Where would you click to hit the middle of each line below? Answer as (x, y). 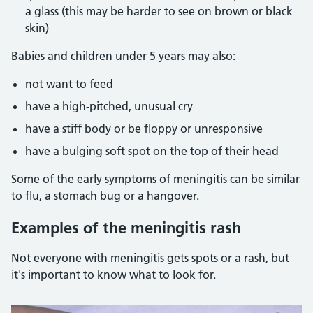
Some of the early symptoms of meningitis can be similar (155, 179)
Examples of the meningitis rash (126, 228)
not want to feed (69, 84)
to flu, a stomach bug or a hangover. (105, 196)
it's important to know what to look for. (114, 275)
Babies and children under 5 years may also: (123, 56)
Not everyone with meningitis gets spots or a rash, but (150, 258)
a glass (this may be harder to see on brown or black (159, 11)
